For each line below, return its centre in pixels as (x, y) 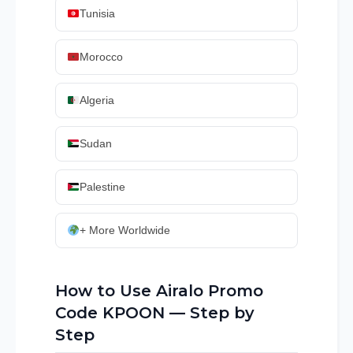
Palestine (102, 187)
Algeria (97, 100)
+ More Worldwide (124, 230)
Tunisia (97, 14)
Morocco (101, 57)
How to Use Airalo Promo (159, 291)
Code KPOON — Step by (155, 313)
